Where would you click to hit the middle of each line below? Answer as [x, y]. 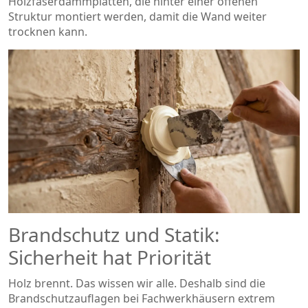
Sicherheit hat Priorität [110, 257]
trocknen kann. [48, 31]
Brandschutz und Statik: [114, 234]
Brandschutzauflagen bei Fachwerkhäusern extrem [142, 298]
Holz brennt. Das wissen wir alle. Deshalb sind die [137, 283]
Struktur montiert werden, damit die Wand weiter [137, 16]
